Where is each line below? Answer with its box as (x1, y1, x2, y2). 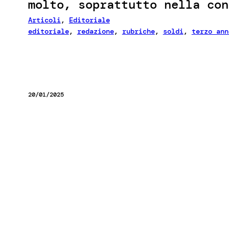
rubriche (122, 27, 155, 36)
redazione (77, 27, 114, 36)
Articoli (28, 15, 61, 25)
